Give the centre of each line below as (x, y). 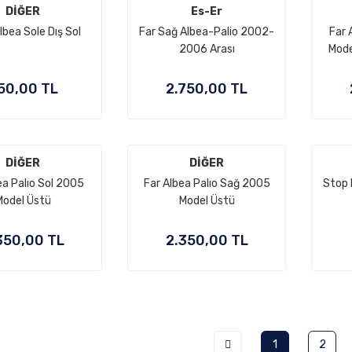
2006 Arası (207, 49)
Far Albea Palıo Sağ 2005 (207, 183)
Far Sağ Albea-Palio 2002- (207, 32)
